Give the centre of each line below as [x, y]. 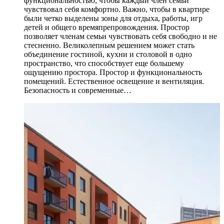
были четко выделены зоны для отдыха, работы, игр [113, 18]
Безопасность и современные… [78, 90]
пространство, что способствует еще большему [104, 63]
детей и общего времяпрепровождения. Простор [107, 27]
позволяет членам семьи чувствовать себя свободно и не [120, 36]
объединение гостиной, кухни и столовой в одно [108, 54]
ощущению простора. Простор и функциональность [113, 72]
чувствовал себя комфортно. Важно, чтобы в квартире [117, 9]
